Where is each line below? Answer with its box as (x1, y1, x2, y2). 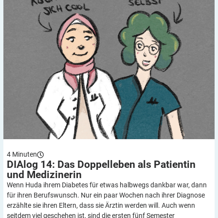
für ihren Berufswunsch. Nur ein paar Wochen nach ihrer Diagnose (7, 191, 205, 199)
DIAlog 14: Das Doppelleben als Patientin (7, 159, 196, 170)
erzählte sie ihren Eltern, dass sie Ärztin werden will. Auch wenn (7, 201, 195, 209)
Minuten (12, 150, 37, 158)
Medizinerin (27, 169, 82, 181)
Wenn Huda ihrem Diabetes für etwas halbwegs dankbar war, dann (7, 181, 207, 189)
